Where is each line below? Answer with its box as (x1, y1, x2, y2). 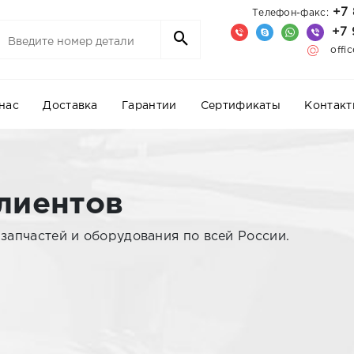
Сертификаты (200, 100, 281, 111)
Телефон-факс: (251, 8, 329, 17)
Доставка (43, 100, 98, 111)
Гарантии (122, 100, 177, 111)
